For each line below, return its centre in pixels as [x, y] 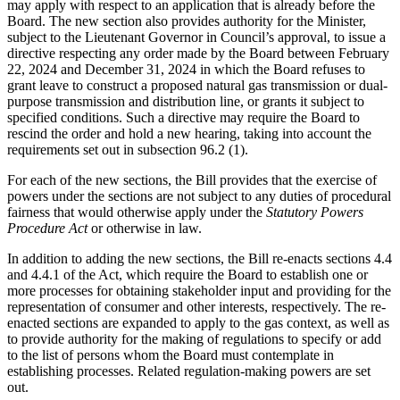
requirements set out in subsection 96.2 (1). [128, 149]
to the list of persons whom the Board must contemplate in [171, 354]
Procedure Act [47, 228]
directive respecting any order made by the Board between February [198, 53]
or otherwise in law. [145, 228]
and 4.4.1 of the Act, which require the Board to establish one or [187, 274]
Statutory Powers [315, 212]
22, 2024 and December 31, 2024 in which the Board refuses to [186, 69]
